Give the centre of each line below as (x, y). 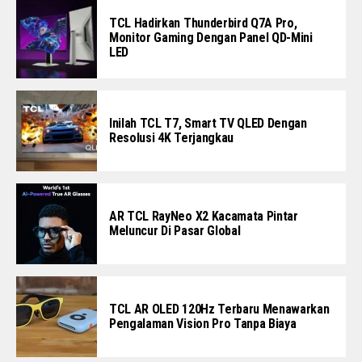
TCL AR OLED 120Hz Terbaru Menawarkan (219, 309)
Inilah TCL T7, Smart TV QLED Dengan (208, 123)
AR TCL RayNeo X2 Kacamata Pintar (204, 216)
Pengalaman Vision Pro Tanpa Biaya (203, 323)
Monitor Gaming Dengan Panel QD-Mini (211, 37)
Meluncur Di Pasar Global (175, 230)
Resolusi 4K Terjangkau (171, 137)
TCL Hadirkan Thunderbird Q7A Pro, (203, 23)
